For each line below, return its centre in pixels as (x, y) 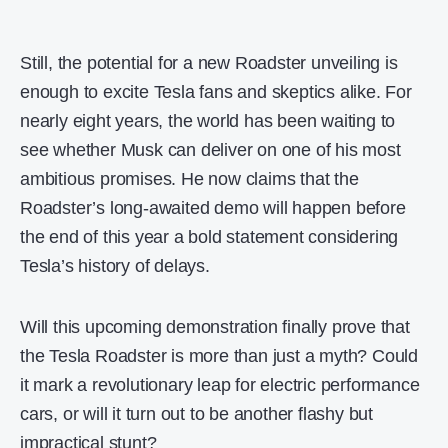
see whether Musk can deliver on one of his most (210, 149)
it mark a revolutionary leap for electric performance (220, 384)
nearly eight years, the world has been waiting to (208, 120)
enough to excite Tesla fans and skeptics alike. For (216, 91)
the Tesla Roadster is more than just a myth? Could (219, 355)
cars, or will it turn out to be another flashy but (196, 413)
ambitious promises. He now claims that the (189, 178)
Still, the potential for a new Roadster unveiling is (209, 62)
